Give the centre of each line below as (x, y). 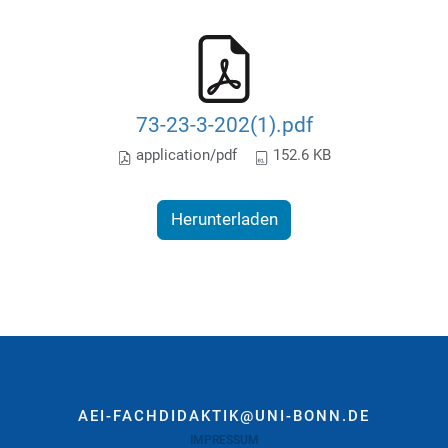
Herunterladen (224, 219)
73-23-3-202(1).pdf (224, 124)
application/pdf (184, 155)
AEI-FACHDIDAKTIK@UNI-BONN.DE (224, 416)
